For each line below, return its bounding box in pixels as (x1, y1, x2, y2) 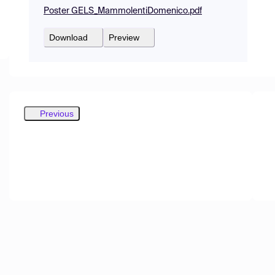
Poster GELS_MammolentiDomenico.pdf (44, 6, 202, 15)
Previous (40, 108, 74, 118)
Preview (109, 32, 139, 42)
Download (49, 32, 88, 42)
